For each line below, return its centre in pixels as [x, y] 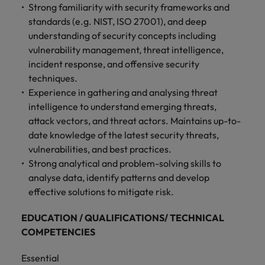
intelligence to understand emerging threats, [122, 106]
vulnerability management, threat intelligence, [126, 50]
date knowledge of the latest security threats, [124, 135]
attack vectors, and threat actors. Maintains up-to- [135, 121]
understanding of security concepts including [122, 35]
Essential [40, 258]
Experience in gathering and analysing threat [123, 92]
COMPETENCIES [58, 232]
